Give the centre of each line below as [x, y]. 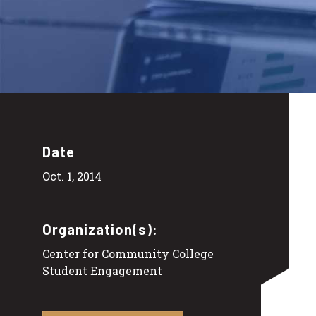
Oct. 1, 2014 [72, 176]
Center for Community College [128, 254]
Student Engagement [102, 271]
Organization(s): [100, 230]
